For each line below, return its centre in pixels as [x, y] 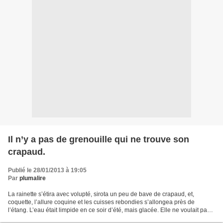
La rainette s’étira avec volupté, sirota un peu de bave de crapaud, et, [101, 194]
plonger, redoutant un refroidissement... [61, 218]
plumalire [33, 178]
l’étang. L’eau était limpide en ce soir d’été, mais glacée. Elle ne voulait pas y [111, 210]
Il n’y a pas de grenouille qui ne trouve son [99, 140]
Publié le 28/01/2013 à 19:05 [47, 170]
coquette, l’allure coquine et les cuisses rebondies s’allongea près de [101, 202]
